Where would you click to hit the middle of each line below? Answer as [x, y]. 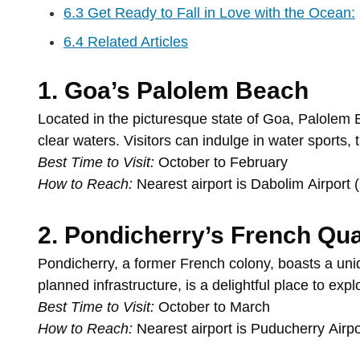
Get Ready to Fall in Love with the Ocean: [219, 13]
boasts [301, 264]
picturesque [172, 119]
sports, [331, 141]
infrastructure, [139, 286]
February [259, 163]
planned [65, 286]
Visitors [149, 141]
